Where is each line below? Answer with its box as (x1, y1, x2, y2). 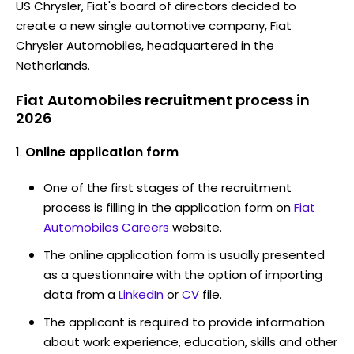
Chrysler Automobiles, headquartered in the (16, 36, 274, 54)
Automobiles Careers (43, 218, 169, 235)
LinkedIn (119, 285, 164, 303)
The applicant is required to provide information (43, 313, 325, 330)
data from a (43, 285, 115, 303)
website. (172, 218, 222, 235)
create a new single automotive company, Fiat (16, 17, 292, 34)
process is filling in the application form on (43, 198, 291, 216)
